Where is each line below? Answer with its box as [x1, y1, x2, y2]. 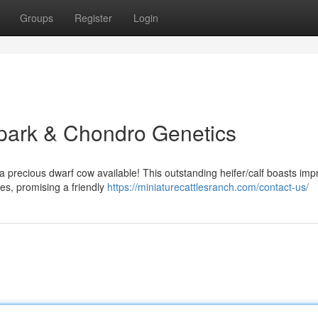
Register [75, 11, 112, 25]
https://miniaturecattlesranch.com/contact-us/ [107, 180, 309, 194]
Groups [20, 11, 53, 25]
